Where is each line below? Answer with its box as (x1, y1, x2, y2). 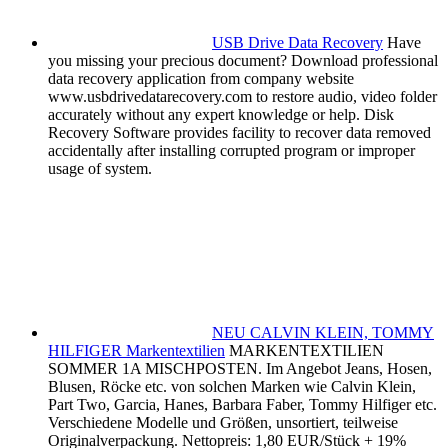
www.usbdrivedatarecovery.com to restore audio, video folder (48, 88, 437, 106)
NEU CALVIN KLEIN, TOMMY (212, 324, 434, 342)
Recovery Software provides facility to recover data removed (48, 124, 431, 142)
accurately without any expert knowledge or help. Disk (48, 106, 394, 124)
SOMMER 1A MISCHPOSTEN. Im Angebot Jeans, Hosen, (48, 360, 432, 378)
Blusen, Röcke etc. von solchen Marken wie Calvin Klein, (48, 378, 416, 396)
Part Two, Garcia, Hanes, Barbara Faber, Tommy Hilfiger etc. (48, 396, 437, 414)
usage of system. (48, 160, 152, 178)
